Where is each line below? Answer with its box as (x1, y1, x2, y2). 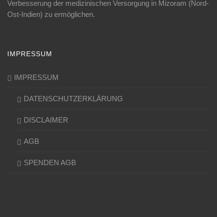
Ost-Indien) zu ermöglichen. (7, 10, 95, 18)
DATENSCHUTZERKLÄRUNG (24, 94, 123, 103)
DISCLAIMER (24, 115, 68, 124)
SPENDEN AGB (24, 158, 76, 167)
